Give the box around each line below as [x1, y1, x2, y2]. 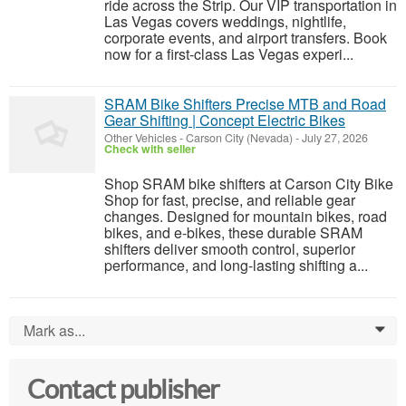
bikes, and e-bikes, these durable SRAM [104, 222, 362, 244]
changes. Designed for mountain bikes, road [104, 206, 387, 227]
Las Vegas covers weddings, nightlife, [104, 11, 346, 33]
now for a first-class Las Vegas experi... [104, 43, 353, 65]
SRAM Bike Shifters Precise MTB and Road [104, 93, 386, 115]
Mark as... [24, 320, 85, 342]
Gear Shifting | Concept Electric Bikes [104, 110, 345, 131]
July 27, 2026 [299, 130, 368, 147]
